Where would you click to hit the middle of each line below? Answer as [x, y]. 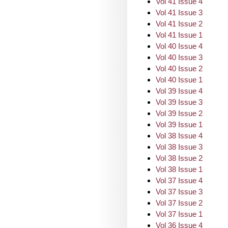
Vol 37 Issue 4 [179, 180]
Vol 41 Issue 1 [179, 35]
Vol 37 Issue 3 [179, 192]
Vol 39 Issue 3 [179, 102]
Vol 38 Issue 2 [179, 158]
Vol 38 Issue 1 [179, 169]
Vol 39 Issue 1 [179, 124]
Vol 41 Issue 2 [179, 24]
